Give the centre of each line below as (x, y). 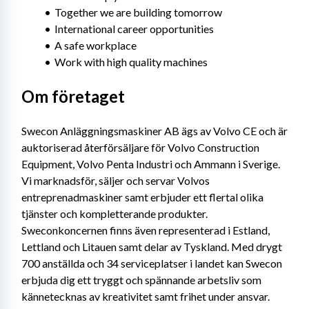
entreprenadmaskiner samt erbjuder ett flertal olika (142, 197)
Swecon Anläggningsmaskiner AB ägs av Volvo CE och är (154, 131)
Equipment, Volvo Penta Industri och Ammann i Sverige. (151, 164)
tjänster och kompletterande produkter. (114, 213)
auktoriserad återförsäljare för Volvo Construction (140, 147)
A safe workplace (95, 45)
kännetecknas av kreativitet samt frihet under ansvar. (146, 296)
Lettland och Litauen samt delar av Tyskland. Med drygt (152, 247)
